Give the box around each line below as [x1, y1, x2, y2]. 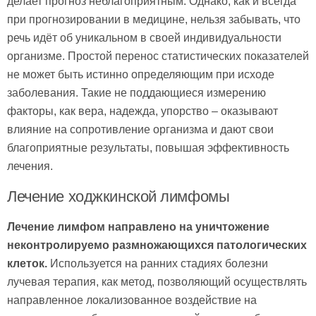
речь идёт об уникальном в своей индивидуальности [7, 31, 281, 44]
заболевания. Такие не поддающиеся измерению [7, 86, 266, 99]
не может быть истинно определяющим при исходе [7, 68, 274, 80]
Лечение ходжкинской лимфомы [7, 187, 230, 205]
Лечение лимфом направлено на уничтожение [7, 220, 269, 233]
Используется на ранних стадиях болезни [47, 257, 268, 269]
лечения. [7, 159, 53, 172]
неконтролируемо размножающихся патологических [7, 238, 307, 251]
